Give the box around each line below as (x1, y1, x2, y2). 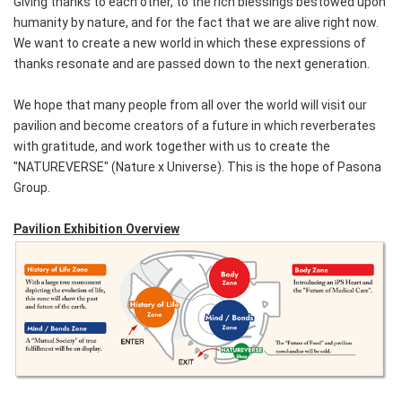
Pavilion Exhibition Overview (13, 221, 179, 236)
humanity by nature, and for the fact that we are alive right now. (13, 14, 379, 30)
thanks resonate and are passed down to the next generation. (13, 56, 370, 71)
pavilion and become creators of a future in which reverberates (13, 118, 376, 133)
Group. (13, 179, 53, 195)
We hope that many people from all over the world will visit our (13, 97, 367, 112)
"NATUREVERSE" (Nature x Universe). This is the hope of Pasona (13, 159, 381, 174)
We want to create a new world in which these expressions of (13, 35, 366, 50)
